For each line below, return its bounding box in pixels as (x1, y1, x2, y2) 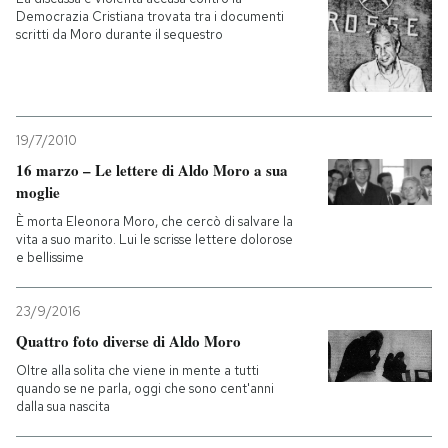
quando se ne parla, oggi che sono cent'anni (16, 379, 274, 397)
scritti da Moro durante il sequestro (16, 26, 223, 44)
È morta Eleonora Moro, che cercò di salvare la (16, 212, 293, 230)
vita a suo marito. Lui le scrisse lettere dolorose (16, 230, 293, 248)
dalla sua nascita (16, 397, 110, 415)
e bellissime (16, 248, 84, 266)
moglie (16, 180, 60, 203)
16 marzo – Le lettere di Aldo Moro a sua (16, 158, 288, 181)
